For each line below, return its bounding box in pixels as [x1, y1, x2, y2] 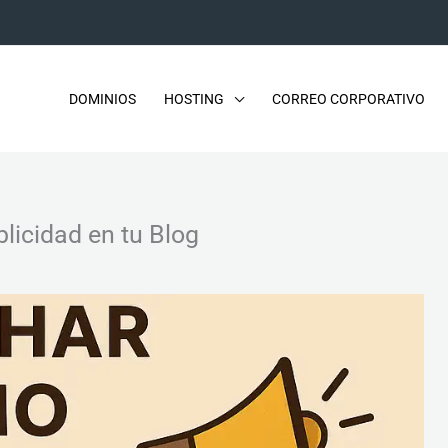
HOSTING [164, 91, 224, 107]
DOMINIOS [69, 91, 136, 107]
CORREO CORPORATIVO [272, 91, 425, 107]
